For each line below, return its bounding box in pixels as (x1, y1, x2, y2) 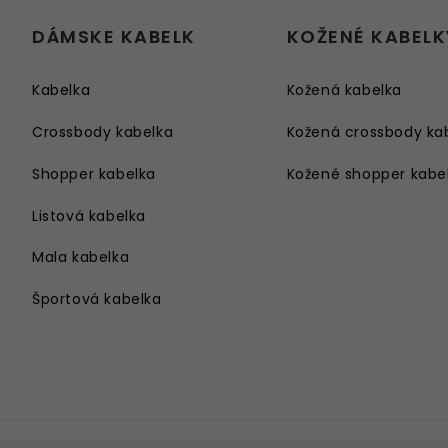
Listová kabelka (32, 205, 146, 226)
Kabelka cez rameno (32, 331, 186, 352)
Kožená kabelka (286, 80, 403, 101)
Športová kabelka (32, 289, 162, 310)
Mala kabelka (32, 247, 130, 268)
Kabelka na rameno (32, 414, 179, 435)
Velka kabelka (32, 372, 134, 393)
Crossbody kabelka (32, 121, 174, 142)
